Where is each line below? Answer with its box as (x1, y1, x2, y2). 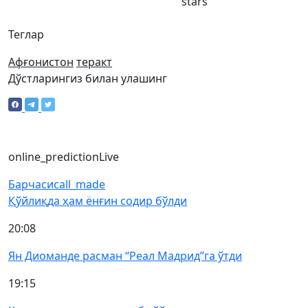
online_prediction (8, 149, 99, 164)
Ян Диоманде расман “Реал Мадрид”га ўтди (8, 248, 242, 263)
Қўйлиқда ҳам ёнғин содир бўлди (8, 193, 187, 208)
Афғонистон (8, 54, 74, 69)
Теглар (8, 27, 44, 42)
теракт (76, 54, 112, 69)
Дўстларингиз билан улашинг (8, 71, 167, 86)
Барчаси (8, 177, 54, 192)
